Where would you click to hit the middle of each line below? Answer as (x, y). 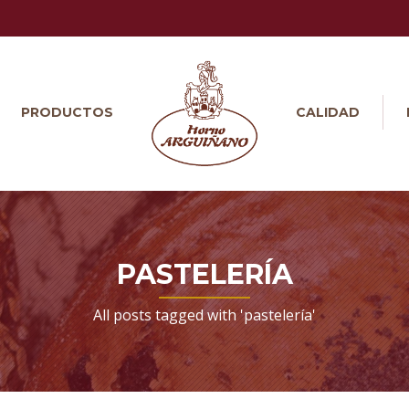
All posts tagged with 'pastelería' (204, 315)
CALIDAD (328, 112)
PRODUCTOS (67, 112)
